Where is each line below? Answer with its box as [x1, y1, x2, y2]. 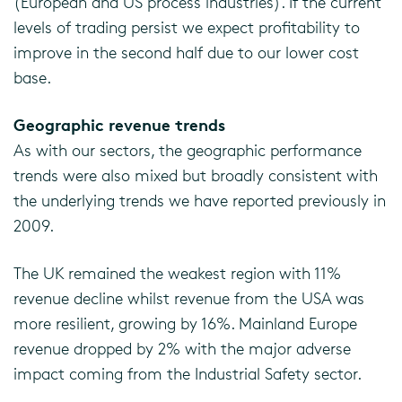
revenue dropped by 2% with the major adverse [13, 338, 351, 358]
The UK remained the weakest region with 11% [13, 263, 341, 283]
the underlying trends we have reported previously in [13, 190, 386, 210]
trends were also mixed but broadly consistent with [13, 165, 378, 185]
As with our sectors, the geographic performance [13, 140, 362, 160]
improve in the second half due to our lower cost [13, 42, 359, 62]
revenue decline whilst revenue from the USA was [13, 288, 364, 308]
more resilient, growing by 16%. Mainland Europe [13, 313, 357, 333]
